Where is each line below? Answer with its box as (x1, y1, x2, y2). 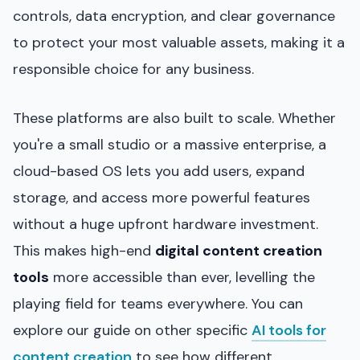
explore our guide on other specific (13, 320, 252, 340)
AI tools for (252, 320, 326, 340)
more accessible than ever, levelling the (49, 267, 315, 287)
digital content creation (155, 240, 322, 260)
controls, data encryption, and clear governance (13, 6, 335, 26)
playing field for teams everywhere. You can (13, 293, 303, 313)
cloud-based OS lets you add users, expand (13, 161, 305, 181)
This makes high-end (13, 240, 155, 260)
